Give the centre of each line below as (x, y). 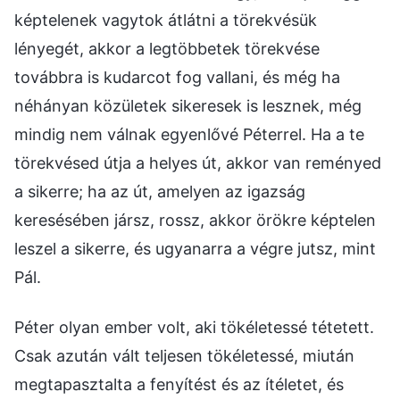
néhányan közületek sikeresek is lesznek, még (188, 105)
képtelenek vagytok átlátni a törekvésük (166, 20)
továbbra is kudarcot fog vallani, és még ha (177, 77)
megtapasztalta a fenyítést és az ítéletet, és (179, 384)
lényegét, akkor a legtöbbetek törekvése (167, 48)
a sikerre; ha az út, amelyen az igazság (160, 191)
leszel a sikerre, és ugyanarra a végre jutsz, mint (195, 248)
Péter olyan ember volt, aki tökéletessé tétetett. (194, 327)
